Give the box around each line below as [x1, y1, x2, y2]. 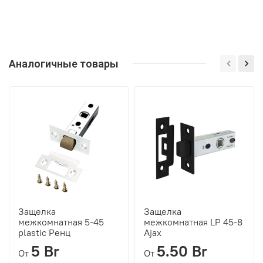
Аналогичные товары [9, 57, 119, 70]
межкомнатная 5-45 [18, 215, 104, 228]
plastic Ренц [18, 226, 70, 238]
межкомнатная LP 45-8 [144, 215, 242, 228]
